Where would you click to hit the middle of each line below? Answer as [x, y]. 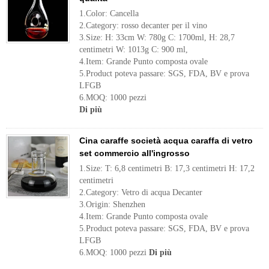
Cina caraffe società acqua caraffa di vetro [166, 141]
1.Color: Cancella [109, 14]
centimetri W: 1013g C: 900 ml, [134, 50]
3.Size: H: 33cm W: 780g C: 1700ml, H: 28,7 [157, 38]
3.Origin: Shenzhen [112, 204]
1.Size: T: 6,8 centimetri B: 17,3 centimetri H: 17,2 [167, 168]
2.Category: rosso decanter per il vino [143, 26]
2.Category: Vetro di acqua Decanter [141, 192]
